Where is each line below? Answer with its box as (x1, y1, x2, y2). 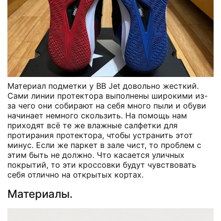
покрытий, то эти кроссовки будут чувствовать (7, 159, 196, 170)
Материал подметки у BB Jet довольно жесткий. (7, 80, 199, 91)
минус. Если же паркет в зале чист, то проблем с (7, 140, 201, 150)
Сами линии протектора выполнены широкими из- (7, 90, 208, 101)
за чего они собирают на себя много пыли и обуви (7, 100, 206, 110)
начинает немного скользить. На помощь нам (7, 110, 187, 120)
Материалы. (7, 186, 73, 200)
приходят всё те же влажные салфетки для (7, 120, 178, 130)
